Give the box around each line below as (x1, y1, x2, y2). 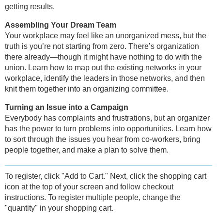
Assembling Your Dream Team (5, 20, 116, 29)
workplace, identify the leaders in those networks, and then (5, 74, 205, 82)
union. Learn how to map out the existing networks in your (5, 63, 201, 72)
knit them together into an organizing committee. (5, 84, 169, 93)
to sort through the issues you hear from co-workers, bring (5, 135, 201, 143)
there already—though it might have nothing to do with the (5, 52, 202, 61)
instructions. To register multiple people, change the (5, 193, 181, 201)
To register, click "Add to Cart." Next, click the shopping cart (5, 171, 206, 180)
